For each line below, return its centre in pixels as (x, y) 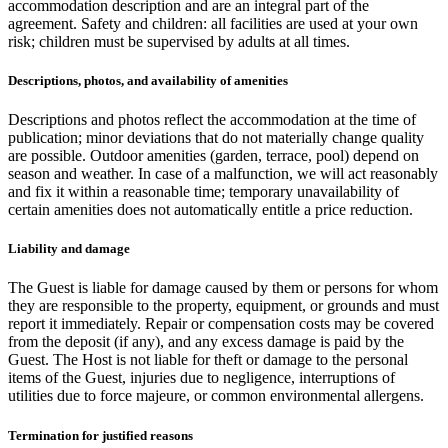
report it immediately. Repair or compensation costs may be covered (221, 324)
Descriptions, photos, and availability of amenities (148, 80)
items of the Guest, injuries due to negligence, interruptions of (201, 378)
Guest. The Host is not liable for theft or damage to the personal (208, 360)
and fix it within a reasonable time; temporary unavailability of (203, 192)
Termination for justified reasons (100, 435)
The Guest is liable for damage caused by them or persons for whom (223, 288)
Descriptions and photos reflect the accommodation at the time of (212, 120)
